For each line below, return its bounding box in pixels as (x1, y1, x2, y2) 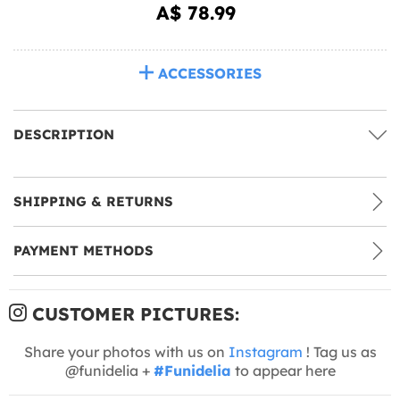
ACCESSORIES (157, 63, 262, 82)
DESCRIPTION (13, 125, 114, 143)
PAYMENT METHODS (13, 241, 154, 259)
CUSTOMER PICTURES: (27, 302, 239, 325)
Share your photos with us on (23, 342, 229, 361)
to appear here (230, 361, 336, 379)
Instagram (228, 342, 303, 361)
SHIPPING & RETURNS (13, 192, 173, 210)
